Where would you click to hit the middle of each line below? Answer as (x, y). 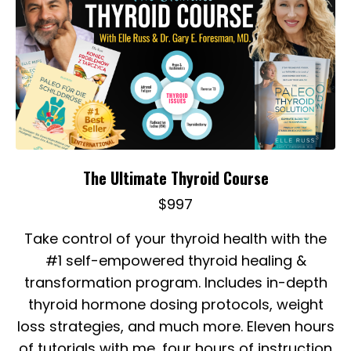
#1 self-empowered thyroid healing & (175, 261)
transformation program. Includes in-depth (175, 283)
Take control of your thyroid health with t (167, 239)
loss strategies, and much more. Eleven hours (175, 327)
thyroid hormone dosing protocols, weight (175, 305)
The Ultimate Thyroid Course (175, 178)
